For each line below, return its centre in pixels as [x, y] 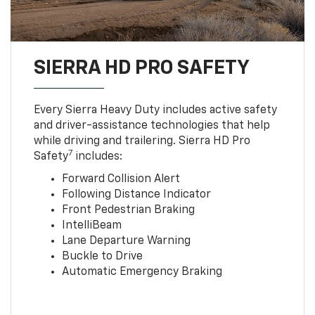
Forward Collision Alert [121, 180]
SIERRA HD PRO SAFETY [141, 69]
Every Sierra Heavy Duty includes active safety [155, 111]
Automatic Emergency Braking [142, 272]
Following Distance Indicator [136, 195]
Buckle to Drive [102, 257]
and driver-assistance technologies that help [152, 126]
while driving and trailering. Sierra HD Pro [142, 142]
